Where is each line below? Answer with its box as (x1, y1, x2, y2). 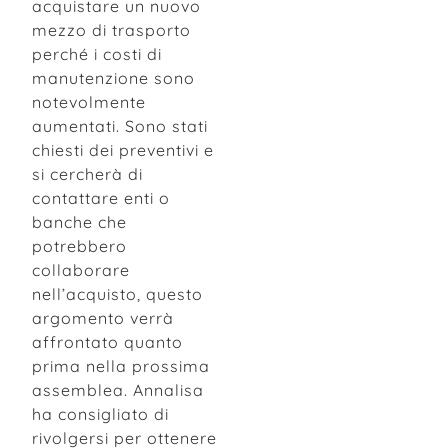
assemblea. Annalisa (32, 379, 204, 400)
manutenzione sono (32, 67, 195, 88)
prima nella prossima (32, 355, 210, 376)
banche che (32, 211, 127, 232)
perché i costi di (32, 43, 162, 64)
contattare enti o (32, 187, 170, 208)
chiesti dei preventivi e (32, 139, 214, 160)
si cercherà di (32, 163, 143, 184)
